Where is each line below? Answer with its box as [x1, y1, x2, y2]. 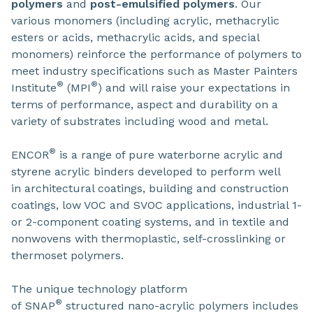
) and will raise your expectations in [98, 81, 290, 94]
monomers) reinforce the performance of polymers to [11, 48, 302, 61]
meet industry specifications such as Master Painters [11, 64, 298, 78]
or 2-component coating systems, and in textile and [11, 215, 289, 228]
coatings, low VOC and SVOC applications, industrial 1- [11, 198, 302, 212]
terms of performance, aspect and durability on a [11, 98, 278, 111]
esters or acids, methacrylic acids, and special [11, 31, 259, 44]
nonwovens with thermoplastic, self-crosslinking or [11, 232, 286, 245]
